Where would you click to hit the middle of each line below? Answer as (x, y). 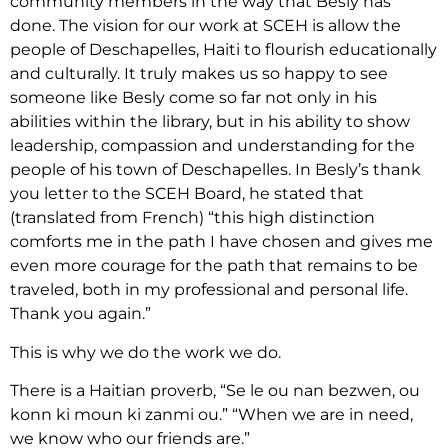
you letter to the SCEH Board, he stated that (187, 194)
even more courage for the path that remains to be (214, 266)
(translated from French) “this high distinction (192, 218)
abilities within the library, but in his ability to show (210, 122)
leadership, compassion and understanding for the (212, 146)
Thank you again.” (80, 314)
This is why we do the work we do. (145, 352)
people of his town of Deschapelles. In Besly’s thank (215, 170)
